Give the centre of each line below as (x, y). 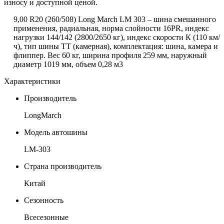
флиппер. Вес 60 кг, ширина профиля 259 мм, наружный (110, 55)
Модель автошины (56, 132)
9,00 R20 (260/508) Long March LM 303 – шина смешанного (114, 19)
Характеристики (32, 81)
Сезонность (44, 200)
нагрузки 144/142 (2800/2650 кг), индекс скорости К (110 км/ (116, 37)
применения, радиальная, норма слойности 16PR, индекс (111, 28)
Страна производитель (63, 166)
